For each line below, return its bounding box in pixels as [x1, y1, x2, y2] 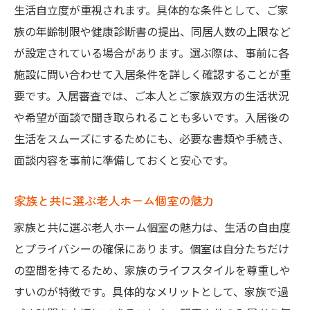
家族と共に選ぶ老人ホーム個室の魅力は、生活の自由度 [14, 219, 291, 236]
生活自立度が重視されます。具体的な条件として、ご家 [14, 1, 289, 19]
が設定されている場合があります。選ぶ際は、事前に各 [14, 44, 289, 62]
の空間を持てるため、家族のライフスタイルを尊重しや [14, 262, 291, 279]
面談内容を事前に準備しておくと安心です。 [14, 152, 234, 169]
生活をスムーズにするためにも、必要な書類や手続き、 [14, 130, 289, 147]
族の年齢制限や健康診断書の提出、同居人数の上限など [14, 23, 291, 40]
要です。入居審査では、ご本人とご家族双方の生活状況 [14, 87, 289, 104]
